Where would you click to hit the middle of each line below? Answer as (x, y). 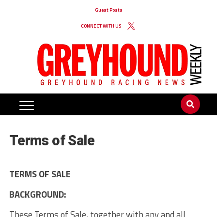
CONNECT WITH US (101, 26)
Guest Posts (108, 10)
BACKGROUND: (39, 194)
